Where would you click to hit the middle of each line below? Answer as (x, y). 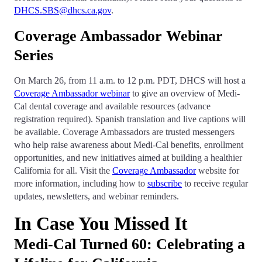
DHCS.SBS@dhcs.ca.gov (63, 10)
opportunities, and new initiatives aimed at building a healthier (128, 158)
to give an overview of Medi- (185, 93)
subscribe (165, 183)
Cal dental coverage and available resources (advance (112, 106)
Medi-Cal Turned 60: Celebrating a (130, 244)
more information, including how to (81, 183)
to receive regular (215, 183)
